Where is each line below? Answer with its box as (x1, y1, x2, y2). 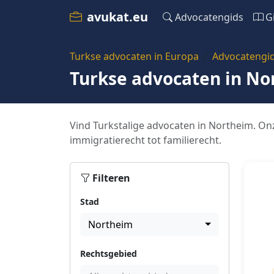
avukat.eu (87, 9, 148, 25)
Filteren (92, 171, 130, 185)
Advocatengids (175, 10, 243, 24)
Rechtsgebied (80, 248, 137, 259)
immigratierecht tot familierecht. (70, 133, 221, 147)
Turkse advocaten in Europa (70, 50, 199, 63)
